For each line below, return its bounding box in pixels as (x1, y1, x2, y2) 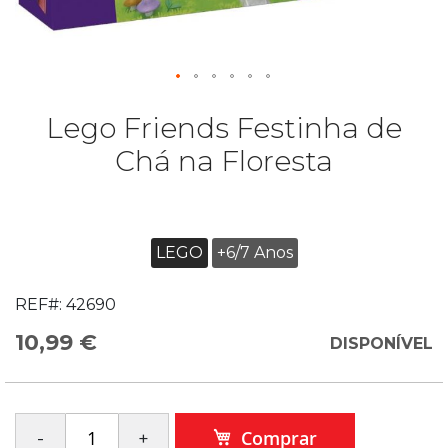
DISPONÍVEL (330, 334, 433, 353)
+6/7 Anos (216, 243, 293, 262)
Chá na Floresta (115, 144, 333, 178)
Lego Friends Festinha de (46, 111, 402, 145)
